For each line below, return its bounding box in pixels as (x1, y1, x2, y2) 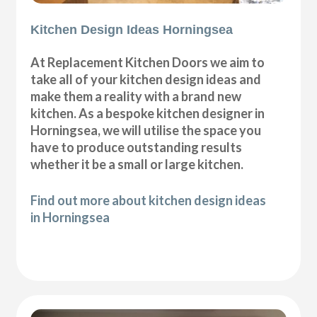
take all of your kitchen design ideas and (30, 71, 262, 87)
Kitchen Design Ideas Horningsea (30, 22, 234, 37)
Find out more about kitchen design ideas (30, 192, 267, 208)
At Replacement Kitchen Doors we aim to (30, 54, 265, 70)
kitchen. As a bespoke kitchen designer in (30, 105, 265, 121)
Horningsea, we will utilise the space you (30, 122, 262, 138)
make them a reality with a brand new (30, 88, 242, 104)
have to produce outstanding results (30, 139, 243, 155)
